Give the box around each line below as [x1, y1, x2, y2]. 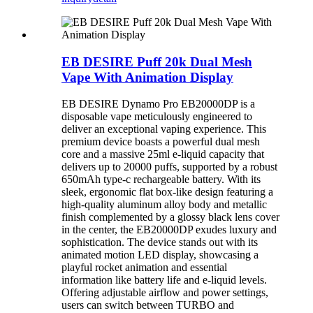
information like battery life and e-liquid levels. [61, 274, 267, 286]
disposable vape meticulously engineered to [61, 110, 252, 123]
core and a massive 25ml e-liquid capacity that [61, 148, 264, 161]
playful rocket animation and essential [61, 261, 227, 274]
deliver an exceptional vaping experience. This [61, 123, 266, 136]
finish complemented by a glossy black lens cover [61, 211, 279, 224]
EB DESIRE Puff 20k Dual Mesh [61, 54, 252, 69]
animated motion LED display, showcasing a [61, 249, 259, 261]
